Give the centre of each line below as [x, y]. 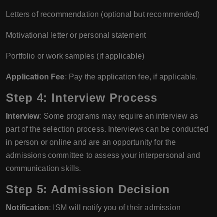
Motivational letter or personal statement [76, 35]
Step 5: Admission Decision [88, 189]
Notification [28, 207]
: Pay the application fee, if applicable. [131, 77]
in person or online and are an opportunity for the [91, 142]
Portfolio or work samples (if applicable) [75, 56]
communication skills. [44, 168]
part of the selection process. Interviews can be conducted [107, 129]
